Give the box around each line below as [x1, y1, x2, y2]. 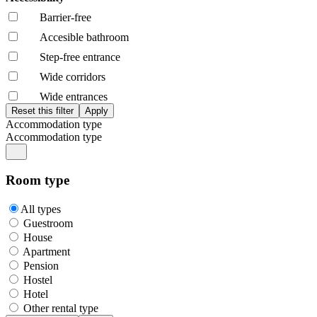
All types [21, 203, 61, 216]
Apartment [23, 246, 70, 258]
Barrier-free [40, 11, 91, 23]
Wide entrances [40, 90, 108, 103]
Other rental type [23, 302, 98, 315]
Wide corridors [40, 70, 105, 83]
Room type [6, 173, 69, 188]
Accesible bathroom [40, 30, 129, 43]
